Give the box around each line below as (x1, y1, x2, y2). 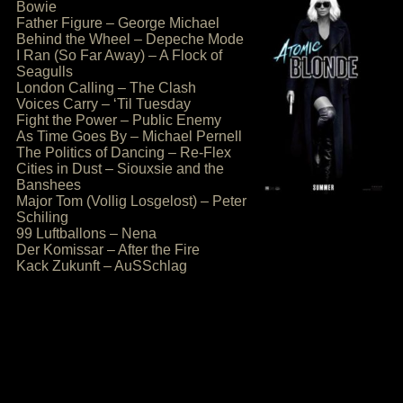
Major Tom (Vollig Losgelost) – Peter (16, 193, 246, 209)
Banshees (16, 177, 81, 193)
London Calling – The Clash (16, 80, 196, 95)
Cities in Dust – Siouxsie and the (16, 161, 224, 176)
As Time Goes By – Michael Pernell (16, 129, 242, 144)
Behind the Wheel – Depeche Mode (16, 31, 244, 47)
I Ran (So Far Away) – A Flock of (16, 48, 222, 63)
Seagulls (16, 64, 73, 79)
